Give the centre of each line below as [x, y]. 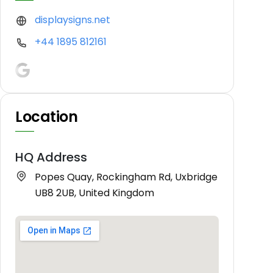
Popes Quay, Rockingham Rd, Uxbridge [126, 177]
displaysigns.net [73, 20]
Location [47, 116]
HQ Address [51, 157]
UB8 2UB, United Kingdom [94, 193]
